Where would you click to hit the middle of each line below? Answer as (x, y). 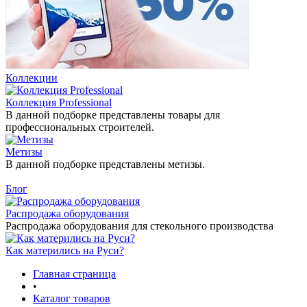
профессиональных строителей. (80, 127)
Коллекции (32, 78)
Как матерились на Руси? (65, 250)
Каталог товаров (72, 298)
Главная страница (74, 274)
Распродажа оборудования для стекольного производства (139, 226)
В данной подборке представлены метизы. (105, 164)
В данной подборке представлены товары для (113, 115)
